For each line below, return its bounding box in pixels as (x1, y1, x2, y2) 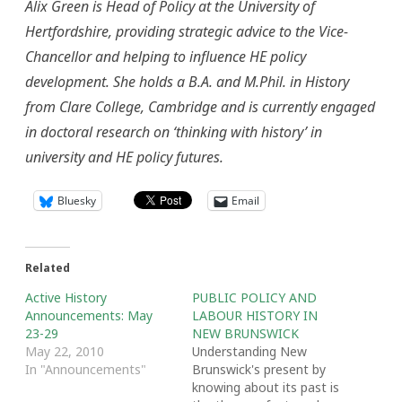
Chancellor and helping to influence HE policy (25, 47, 306, 66)
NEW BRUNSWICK (192, 325, 299, 342)
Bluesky (57, 193, 96, 208)
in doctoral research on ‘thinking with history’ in (25, 122, 322, 142)
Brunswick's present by (192, 361, 326, 378)
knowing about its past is (192, 379, 339, 396)
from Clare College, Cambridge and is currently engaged (25, 97, 375, 117)
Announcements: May (25, 307, 153, 324)
